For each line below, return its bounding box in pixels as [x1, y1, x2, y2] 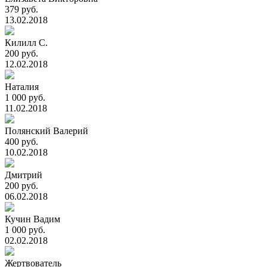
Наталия [5, 82, 39, 92]
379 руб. [5, 4, 38, 14]
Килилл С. [5, 38, 48, 48]
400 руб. [5, 136, 38, 147]
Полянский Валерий [5, 126, 88, 136]
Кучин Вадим [5, 214, 60, 224]
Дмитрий [5, 170, 42, 180]
